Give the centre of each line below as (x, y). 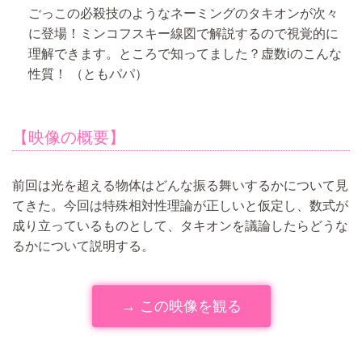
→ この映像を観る (181, 306)
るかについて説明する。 (83, 246)
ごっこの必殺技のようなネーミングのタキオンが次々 (183, 13)
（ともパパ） (109, 74)
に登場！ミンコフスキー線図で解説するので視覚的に (183, 34)
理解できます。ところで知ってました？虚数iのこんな (185, 54)
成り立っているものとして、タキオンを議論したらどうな (180, 226)
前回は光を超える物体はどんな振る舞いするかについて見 (180, 185)
